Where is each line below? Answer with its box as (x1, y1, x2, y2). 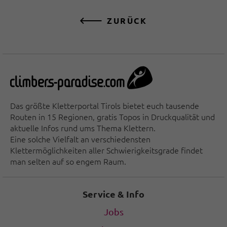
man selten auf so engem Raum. (10, 155, 126, 167)
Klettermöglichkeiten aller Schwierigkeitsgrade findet (10, 144, 203, 156)
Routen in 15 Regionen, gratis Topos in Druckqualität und (10, 110, 215, 122)
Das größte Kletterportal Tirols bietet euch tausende (10, 99, 199, 111)
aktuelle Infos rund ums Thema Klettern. (10, 122, 156, 133)
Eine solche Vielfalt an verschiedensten (10, 133, 150, 144)
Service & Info (83, 187, 144, 200)
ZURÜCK (107, 15, 147, 26)
